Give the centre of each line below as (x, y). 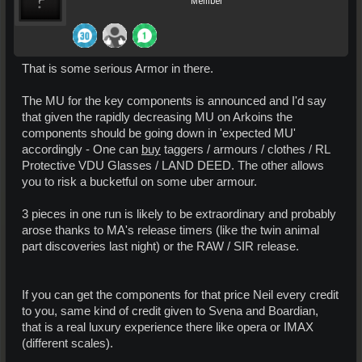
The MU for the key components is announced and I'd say (174, 101)
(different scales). (67, 344)
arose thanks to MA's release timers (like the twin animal (170, 231)
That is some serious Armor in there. (118, 69)
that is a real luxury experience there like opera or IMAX (168, 328)
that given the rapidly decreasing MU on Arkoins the (157, 118)
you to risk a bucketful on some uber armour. (139, 182)
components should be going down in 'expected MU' (159, 134)
